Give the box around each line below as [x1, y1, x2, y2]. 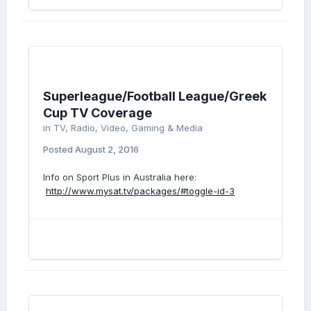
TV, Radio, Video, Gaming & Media [53, 122, 203, 133]
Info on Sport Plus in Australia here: [43, 171, 196, 183]
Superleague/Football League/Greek [43, 89, 267, 103]
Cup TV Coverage [43, 106, 152, 120]
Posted [43, 144, 75, 155]
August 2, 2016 [75, 144, 139, 155]
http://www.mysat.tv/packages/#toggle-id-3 [46, 185, 235, 196]
